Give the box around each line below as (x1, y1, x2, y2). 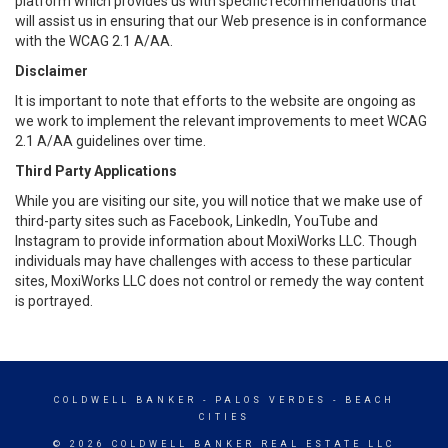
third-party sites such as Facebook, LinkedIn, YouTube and (15, 213, 378, 229)
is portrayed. (15, 293, 93, 309)
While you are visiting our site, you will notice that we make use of (15, 193, 423, 209)
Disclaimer (15, 63, 88, 79)
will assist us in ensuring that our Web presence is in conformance (15, 13, 427, 29)
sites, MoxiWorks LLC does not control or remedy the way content (15, 273, 424, 289)
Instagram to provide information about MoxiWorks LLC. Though (15, 233, 417, 249)
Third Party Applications (15, 163, 177, 179)
